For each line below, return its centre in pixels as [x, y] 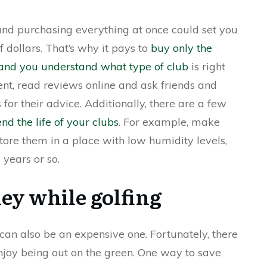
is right [207, 66]
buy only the [181, 48]
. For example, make [169, 122]
